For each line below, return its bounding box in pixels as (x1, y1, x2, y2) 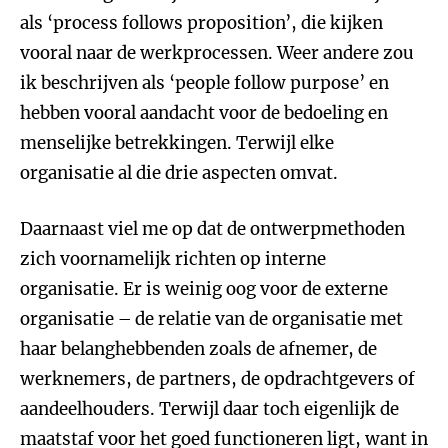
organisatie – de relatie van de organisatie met (20, 308, 403, 330)
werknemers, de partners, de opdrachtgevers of (20, 368, 415, 390)
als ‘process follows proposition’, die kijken (20, 12, 383, 34)
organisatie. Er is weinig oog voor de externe (20, 278, 388, 300)
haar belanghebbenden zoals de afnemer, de (20, 338, 377, 360)
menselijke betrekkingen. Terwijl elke (20, 132, 334, 154)
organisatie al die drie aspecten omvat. (20, 162, 338, 184)
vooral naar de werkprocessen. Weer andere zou (20, 42, 414, 64)
